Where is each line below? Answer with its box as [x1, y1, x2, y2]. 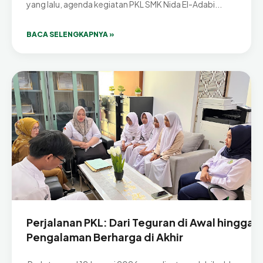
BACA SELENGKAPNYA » [26, 30, 114, 39]
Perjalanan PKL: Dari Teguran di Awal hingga [26, 215, 254, 230]
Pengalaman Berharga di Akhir [26, 230, 183, 244]
